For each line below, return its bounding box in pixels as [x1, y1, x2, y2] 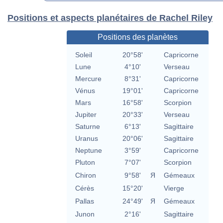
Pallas [75, 197, 94, 206]
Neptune [75, 146, 102, 155]
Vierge [163, 184, 184, 193]
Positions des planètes [97, 33, 178, 42]
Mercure [75, 75, 102, 83]
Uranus [75, 134, 98, 143]
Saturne [75, 122, 100, 131]
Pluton [75, 158, 95, 167]
